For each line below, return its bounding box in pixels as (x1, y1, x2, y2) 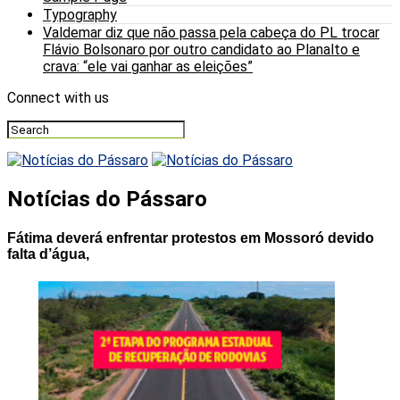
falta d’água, (7, 246, 89, 262)
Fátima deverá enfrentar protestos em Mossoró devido (7, 230, 374, 246)
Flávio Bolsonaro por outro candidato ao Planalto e (43, 41, 360, 58)
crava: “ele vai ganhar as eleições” (43, 58, 253, 75)
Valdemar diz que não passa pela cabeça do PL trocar (43, 24, 379, 41)
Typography (43, 6, 117, 23)
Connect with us (7, 89, 109, 106)
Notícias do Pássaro (7, 186, 207, 212)
